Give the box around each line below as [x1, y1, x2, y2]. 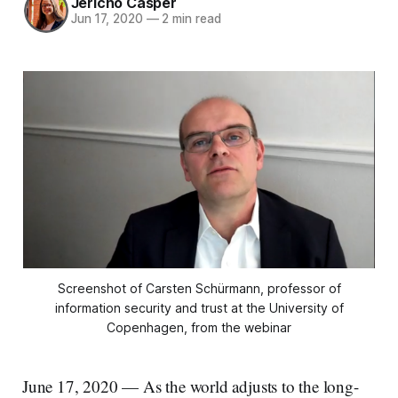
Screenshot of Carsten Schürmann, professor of [57, 281, 341, 297]
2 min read [158, 12, 221, 27]
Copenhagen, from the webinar [107, 320, 291, 336]
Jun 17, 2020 [70, 12, 143, 27]
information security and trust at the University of [54, 300, 344, 316]
